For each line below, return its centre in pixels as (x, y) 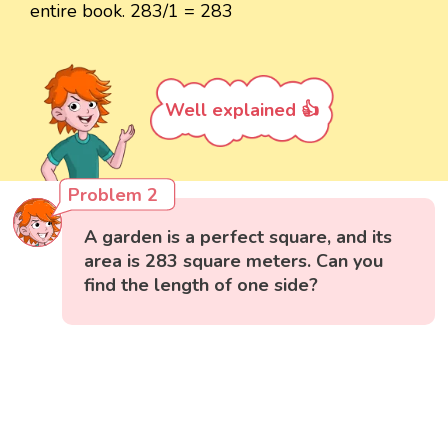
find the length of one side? (201, 284)
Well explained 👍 (242, 109)
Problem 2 (113, 194)
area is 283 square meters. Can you (234, 260)
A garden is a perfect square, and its (238, 236)
